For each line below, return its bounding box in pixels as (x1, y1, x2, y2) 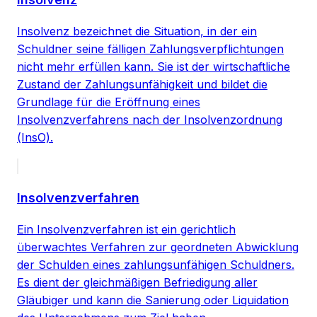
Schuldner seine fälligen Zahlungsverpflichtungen (17, 41, 284, 56)
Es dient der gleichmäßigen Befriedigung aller (17, 275, 258, 289)
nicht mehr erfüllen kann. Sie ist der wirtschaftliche (17, 59, 290, 74)
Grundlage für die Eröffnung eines (17, 94, 200, 109)
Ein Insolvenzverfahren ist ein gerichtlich (17, 221, 236, 236)
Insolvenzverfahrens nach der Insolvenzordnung (17, 112, 282, 127)
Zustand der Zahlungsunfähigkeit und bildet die (17, 76, 267, 91)
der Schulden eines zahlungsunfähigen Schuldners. (17, 257, 294, 272)
